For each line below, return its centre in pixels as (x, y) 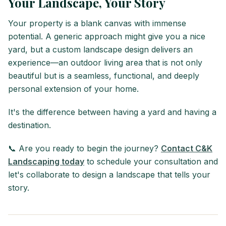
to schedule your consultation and (151, 162)
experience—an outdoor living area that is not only (105, 63)
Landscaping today (46, 162)
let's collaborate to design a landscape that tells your (109, 175)
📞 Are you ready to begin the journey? (84, 149)
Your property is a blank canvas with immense (97, 23)
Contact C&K (187, 149)
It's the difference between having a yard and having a (112, 112)
